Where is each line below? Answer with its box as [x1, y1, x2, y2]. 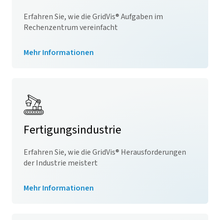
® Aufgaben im [115, 11, 163, 22]
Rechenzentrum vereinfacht [24, 22, 118, 33]
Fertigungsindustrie [24, 121, 121, 138]
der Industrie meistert [24, 158, 98, 168]
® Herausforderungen [115, 147, 186, 158]
